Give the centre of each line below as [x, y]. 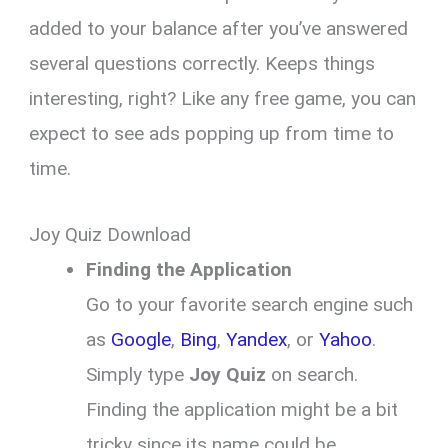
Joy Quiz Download [110, 234]
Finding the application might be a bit [242, 409]
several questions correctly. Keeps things [202, 64]
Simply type [138, 374]
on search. [312, 374]
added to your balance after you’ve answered [219, 29]
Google [141, 339]
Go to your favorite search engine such [250, 304]
